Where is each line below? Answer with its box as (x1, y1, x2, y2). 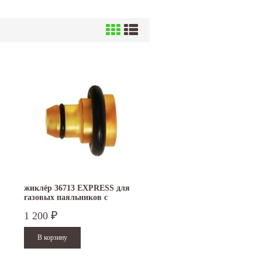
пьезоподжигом (24, 202, 81, 212)
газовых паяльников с (24, 193, 108, 202)
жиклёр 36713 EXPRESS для (24, 184, 130, 193)
